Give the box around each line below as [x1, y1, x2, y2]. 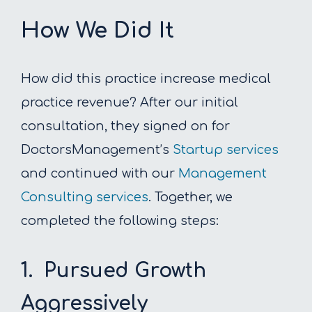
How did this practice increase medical [21, 71, 271, 86]
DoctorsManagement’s [21, 142, 173, 157]
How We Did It [21, 18, 174, 42]
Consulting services [21, 189, 148, 204]
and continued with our [21, 166, 178, 180]
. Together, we [148, 189, 233, 204]
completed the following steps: [21, 213, 219, 228]
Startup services [173, 142, 279, 157]
